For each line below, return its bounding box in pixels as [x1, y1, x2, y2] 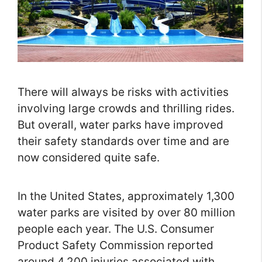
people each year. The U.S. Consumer [18, 222, 214, 236]
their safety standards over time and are [18, 135, 229, 149]
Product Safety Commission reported [18, 239, 213, 253]
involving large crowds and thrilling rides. [18, 102, 235, 116]
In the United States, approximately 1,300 [18, 189, 235, 204]
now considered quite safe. [18, 151, 160, 165]
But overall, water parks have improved [18, 118, 223, 132]
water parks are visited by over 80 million [18, 206, 235, 220]
